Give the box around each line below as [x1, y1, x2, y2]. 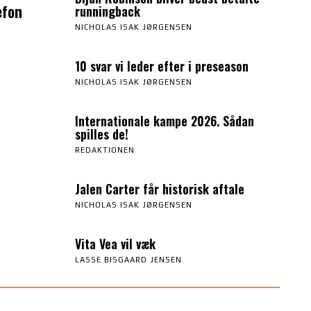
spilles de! [74, 124, 128, 143]
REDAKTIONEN [74, 145, 135, 154]
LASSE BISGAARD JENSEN [74, 255, 182, 264]
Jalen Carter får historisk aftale [74, 179, 244, 198]
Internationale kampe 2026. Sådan [74, 111, 254, 130]
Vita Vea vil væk [74, 234, 155, 253]
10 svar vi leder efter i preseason [74, 56, 252, 75]
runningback [74, 1, 140, 20]
